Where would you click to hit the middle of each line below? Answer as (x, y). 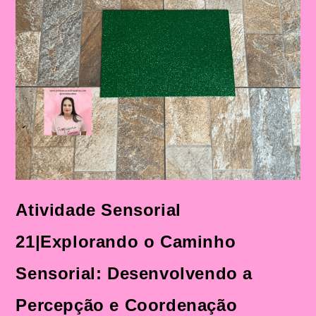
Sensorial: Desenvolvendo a (134, 273)
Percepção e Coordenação (127, 305)
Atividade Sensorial (98, 209)
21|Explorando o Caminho (126, 241)
